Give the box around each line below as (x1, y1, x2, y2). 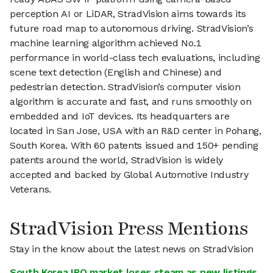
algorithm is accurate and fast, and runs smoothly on (10, 96, 252, 107)
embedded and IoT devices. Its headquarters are (10, 110, 230, 122)
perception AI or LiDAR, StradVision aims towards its (10, 8, 246, 19)
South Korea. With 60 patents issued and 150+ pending (10, 140, 258, 151)
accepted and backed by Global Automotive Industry (10, 169, 249, 180)
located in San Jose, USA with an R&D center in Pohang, (10, 125, 261, 136)
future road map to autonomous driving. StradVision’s (10, 23, 253, 34)
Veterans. (10, 183, 52, 195)
